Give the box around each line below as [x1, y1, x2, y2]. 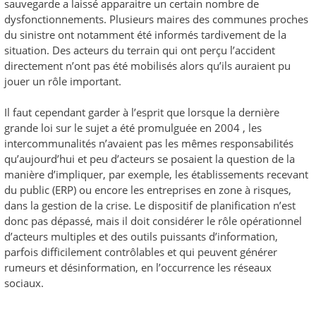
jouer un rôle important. [4, 73, 121, 88]
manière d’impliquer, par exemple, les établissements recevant [4, 166, 308, 181]
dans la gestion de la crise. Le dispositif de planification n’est [4, 197, 296, 212]
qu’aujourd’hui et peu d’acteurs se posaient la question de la [4, 151, 295, 166]
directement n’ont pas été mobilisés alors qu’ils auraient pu [4, 58, 291, 73]
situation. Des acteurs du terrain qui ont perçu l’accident [4, 42, 275, 57]
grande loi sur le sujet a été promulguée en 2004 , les [4, 120, 262, 135]
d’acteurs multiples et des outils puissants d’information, [4, 229, 278, 243]
